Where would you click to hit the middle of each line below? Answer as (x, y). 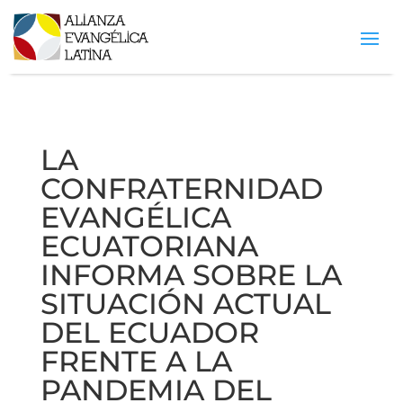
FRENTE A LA (136, 362)
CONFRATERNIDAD (181, 189)
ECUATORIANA (149, 246)
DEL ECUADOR (149, 333)
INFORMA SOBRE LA (191, 275)
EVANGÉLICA (135, 218)
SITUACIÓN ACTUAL (185, 304)
